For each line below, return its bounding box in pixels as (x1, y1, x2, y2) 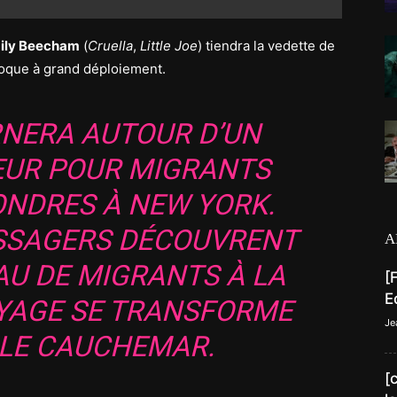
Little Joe (140, 37, 198, 54)
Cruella (88, 37, 133, 54)
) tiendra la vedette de (198, 37, 335, 54)
